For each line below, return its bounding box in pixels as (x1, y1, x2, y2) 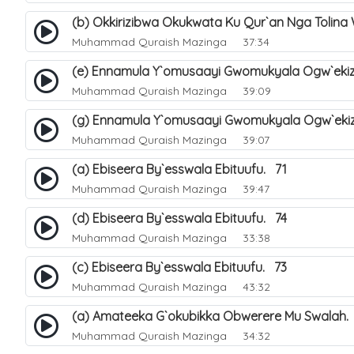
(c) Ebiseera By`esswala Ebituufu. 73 (72, 259, 287, 275)
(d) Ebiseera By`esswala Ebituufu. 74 (72, 210, 287, 226)
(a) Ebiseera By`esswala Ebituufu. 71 (72, 161, 287, 177)
